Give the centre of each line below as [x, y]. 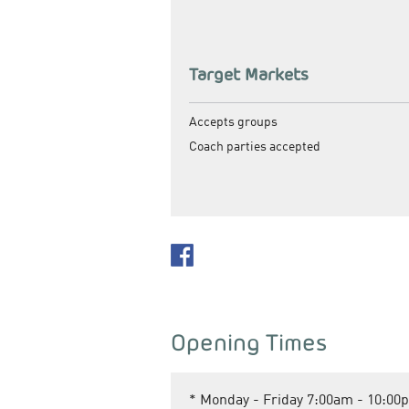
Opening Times [249, 342]
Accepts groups [233, 122]
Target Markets [249, 74]
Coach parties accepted [255, 147]
